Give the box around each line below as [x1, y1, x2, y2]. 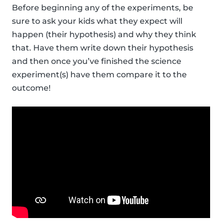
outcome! [12, 83, 51, 93]
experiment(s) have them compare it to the [12, 70, 187, 80]
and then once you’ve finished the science [12, 56, 181, 66]
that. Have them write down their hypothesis [12, 43, 193, 53]
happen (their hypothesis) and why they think [12, 30, 196, 40]
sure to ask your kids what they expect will [12, 16, 182, 26]
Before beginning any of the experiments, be [12, 3, 193, 13]
